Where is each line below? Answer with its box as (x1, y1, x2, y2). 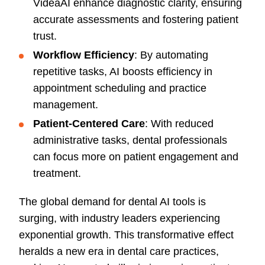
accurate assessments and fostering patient (33, 14, 238, 26)
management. (33, 99, 98, 111)
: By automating (134, 49, 208, 62)
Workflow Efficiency (33, 49, 134, 62)
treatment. (33, 167, 81, 180)
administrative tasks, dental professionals (33, 134, 227, 147)
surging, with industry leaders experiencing (19, 212, 220, 225)
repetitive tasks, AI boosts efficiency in (33, 66, 212, 78)
